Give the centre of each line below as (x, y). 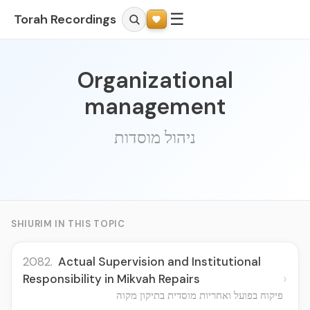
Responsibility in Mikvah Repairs (111, 279)
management (155, 107)
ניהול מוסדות (155, 138)
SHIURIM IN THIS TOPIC (68, 224)
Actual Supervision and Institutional (158, 262)
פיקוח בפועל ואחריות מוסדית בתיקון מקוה (200, 295)
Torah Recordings (65, 19)
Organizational (155, 80)
